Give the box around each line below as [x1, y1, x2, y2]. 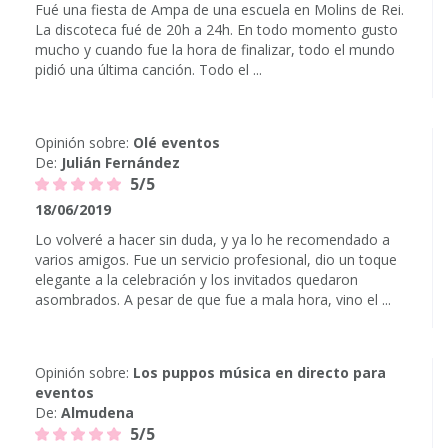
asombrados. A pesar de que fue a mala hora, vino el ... [35, 290, 391, 309]
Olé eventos [133, 133, 220, 152]
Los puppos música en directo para [133, 363, 386, 382]
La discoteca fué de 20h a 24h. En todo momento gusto [35, 20, 398, 39]
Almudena [61, 403, 134, 422]
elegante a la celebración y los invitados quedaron [35, 270, 358, 289]
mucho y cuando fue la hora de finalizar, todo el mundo [35, 40, 395, 59]
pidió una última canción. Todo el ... [35, 60, 262, 79]
